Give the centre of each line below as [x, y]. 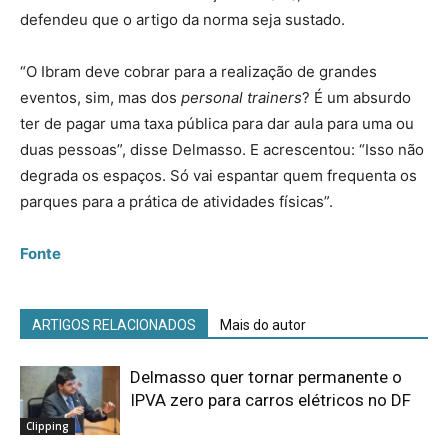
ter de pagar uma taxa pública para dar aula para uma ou [217, 124]
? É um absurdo [356, 98]
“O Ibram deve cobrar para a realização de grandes [198, 72]
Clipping [47, 426]
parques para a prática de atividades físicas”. [176, 202]
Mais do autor [263, 325]
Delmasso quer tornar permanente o [266, 377]
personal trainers [241, 98]
